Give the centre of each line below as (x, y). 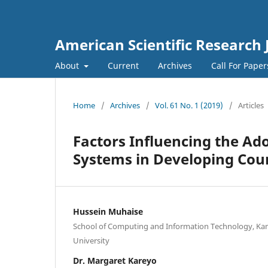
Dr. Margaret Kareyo (115, 260)
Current (123, 65)
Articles (251, 105)
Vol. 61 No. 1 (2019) (189, 105)
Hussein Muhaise (108, 211)
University (91, 240)
